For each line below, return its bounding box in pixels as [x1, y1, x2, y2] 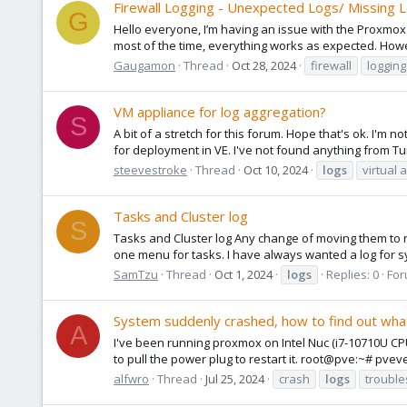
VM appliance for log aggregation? [114, 103, 326, 122]
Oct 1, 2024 [214, 265, 273, 283]
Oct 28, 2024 [232, 56, 296, 74]
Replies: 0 [326, 265, 379, 283]
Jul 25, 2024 [205, 370, 264, 387]
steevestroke [114, 161, 187, 178]
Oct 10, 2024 [243, 161, 308, 178]
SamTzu [114, 265, 158, 283]
